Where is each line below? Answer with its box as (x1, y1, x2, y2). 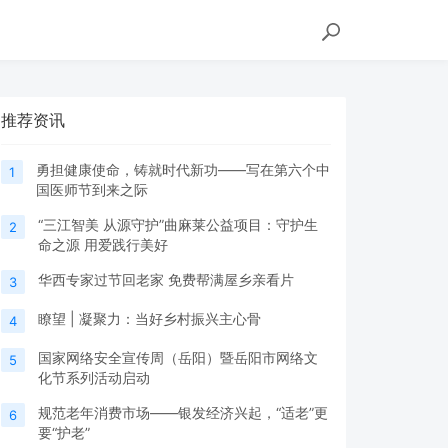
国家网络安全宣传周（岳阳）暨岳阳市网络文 (38, 349, 318, 366)
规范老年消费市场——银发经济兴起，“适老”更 (38, 404, 328, 421)
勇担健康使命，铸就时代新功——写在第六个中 (36, 161, 330, 178)
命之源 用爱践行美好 (38, 236, 168, 253)
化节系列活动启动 (38, 369, 150, 386)
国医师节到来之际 (36, 181, 148, 198)
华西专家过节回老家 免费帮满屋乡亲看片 (38, 271, 294, 288)
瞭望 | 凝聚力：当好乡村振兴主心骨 (38, 310, 261, 327)
